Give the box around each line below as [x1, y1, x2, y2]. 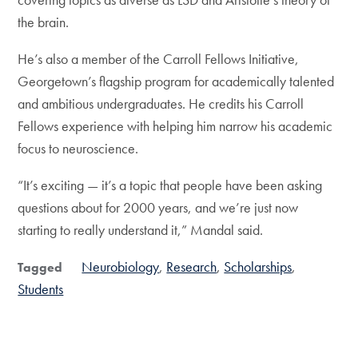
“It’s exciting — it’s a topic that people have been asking [18, 176, 323, 194]
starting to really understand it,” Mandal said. [18, 221, 264, 239]
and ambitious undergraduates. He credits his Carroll [18, 94, 304, 113]
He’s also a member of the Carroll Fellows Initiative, [18, 50, 300, 68]
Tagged [18, 259, 63, 276]
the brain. [18, 13, 70, 31]
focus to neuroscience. [18, 139, 139, 157]
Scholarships [224, 257, 292, 276]
